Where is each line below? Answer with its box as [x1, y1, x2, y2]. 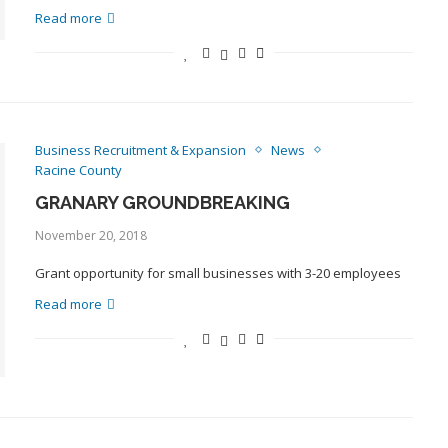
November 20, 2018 [34, 226, 147, 244]
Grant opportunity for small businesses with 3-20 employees [34, 263, 401, 282]
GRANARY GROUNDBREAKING [34, 191, 290, 213]
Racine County [34, 160, 122, 179]
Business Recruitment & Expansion [34, 140, 246, 159]
